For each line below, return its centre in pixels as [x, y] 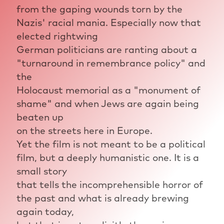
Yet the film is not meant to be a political [111, 144]
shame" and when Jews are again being [107, 103]
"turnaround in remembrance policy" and [111, 63]
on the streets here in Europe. [84, 130]
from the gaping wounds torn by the [99, 9]
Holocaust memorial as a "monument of [108, 90]
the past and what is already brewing [102, 198]
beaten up [40, 117]
